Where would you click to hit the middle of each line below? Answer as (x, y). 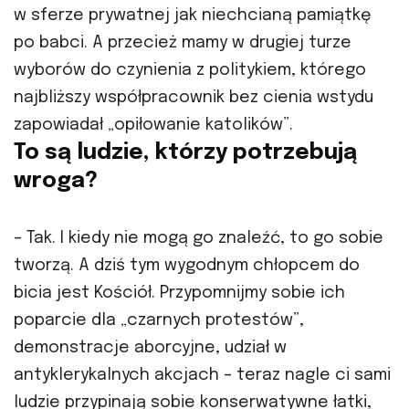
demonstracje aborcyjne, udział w (150, 348)
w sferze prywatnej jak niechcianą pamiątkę (193, 16)
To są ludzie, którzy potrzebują (185, 153)
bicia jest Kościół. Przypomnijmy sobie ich (179, 294)
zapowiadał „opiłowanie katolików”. (153, 126)
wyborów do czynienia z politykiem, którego (190, 71)
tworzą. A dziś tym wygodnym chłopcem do (187, 266)
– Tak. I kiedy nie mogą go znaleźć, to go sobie (199, 239)
